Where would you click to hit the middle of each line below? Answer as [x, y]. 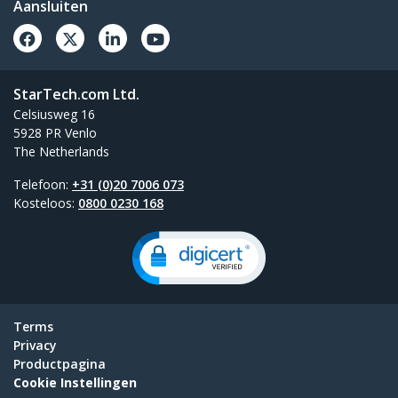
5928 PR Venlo [55, 133]
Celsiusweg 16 [54, 115]
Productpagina [60, 364]
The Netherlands [61, 152]
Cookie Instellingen [75, 383]
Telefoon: [43, 185]
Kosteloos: [46, 203]
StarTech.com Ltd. [76, 95]
